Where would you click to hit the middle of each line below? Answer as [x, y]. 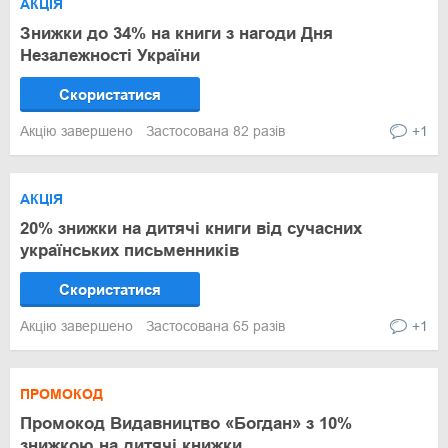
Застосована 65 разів [215, 326]
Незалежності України [110, 55]
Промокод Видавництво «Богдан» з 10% [186, 423]
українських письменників [129, 250]
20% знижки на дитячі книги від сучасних [191, 228]
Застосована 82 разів [215, 131]
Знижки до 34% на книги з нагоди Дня [176, 33]
